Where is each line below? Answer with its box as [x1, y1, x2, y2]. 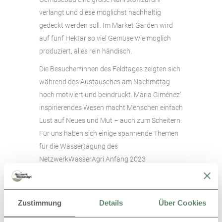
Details [99, 198, 123, 207]
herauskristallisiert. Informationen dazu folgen [39, 168, 180, 176]
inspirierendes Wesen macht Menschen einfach [39, 104, 183, 111]
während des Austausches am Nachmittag [39, 78, 170, 86]
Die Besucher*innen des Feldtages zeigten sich [39, 65, 180, 73]
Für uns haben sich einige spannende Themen [39, 129, 178, 137]
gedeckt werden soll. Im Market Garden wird [39, 21, 173, 29]
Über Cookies [158, 198, 207, 207]
